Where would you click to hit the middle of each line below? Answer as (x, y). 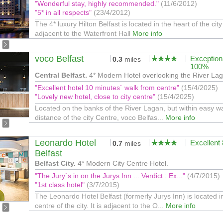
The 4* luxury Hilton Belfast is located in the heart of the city (128, 24)
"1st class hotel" (61, 185)
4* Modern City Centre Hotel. (122, 163)
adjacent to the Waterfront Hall (84, 33)
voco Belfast (59, 59)
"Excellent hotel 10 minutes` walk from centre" (108, 88)
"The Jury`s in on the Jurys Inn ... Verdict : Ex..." (111, 176)
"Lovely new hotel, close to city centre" (96, 97)
